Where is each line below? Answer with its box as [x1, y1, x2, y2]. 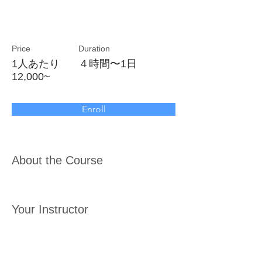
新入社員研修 [12, 12, 117, 31]
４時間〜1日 [78, 58, 137, 70]
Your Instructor [12, 203, 88, 216]
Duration [78, 44, 110, 53]
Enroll [81, 104, 106, 115]
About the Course [12, 154, 103, 167]
